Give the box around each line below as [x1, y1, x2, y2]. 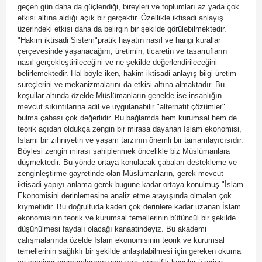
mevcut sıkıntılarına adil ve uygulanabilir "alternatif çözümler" [18, 102, 225, 112]
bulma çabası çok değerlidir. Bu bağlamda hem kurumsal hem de [18, 113, 237, 123]
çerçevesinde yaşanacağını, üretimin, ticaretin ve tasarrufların [18, 47, 227, 56]
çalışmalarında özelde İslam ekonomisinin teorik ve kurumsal [18, 236, 225, 245]
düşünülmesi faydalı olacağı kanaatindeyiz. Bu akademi [18, 225, 206, 234]
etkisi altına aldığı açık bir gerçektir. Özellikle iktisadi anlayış [18, 13, 223, 23]
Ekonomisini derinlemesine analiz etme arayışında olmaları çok [18, 191, 232, 201]
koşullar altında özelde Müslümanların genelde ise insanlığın [18, 91, 222, 101]
